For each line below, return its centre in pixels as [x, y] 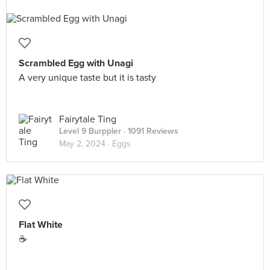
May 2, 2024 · [86, 144]
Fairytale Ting [88, 119]
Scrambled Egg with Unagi [76, 63]
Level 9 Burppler [90, 131]
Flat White [41, 225]
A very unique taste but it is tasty [87, 78]
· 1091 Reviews [150, 131]
